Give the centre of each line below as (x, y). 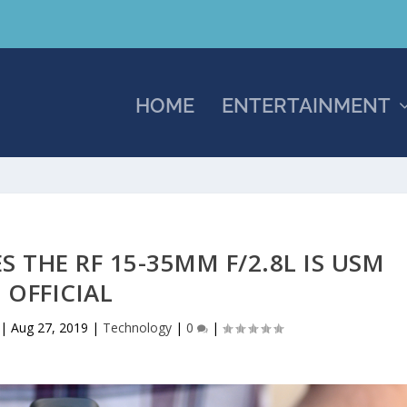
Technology (138, 328)
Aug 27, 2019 (50, 328)
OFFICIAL (61, 293)
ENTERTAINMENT (306, 105)
